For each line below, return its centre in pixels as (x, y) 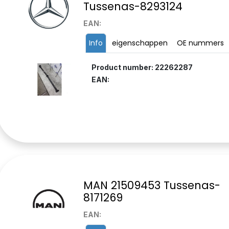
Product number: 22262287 (142, 67)
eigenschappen (140, 43)
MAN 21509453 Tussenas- (152, 186)
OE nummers (200, 43)
